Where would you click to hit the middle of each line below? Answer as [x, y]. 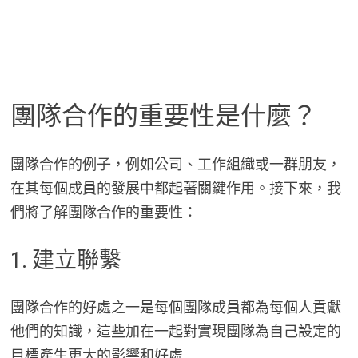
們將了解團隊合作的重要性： [103, 212]
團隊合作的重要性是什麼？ [163, 116]
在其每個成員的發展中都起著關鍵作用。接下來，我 [175, 188]
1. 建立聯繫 [66, 260]
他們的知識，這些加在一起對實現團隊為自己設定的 [175, 331]
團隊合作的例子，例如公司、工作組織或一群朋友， [175, 164]
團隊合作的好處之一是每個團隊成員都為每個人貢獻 [175, 307]
